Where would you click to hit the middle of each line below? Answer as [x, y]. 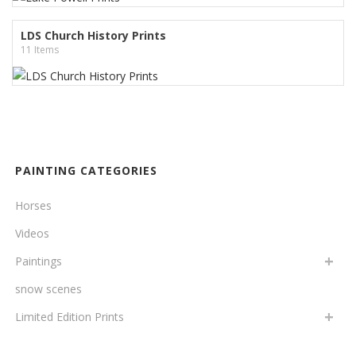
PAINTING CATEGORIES [86, 170]
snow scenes [48, 288]
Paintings [39, 261]
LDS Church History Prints [93, 35]
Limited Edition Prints [70, 316]
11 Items [40, 49]
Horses [33, 205]
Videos [32, 233]
